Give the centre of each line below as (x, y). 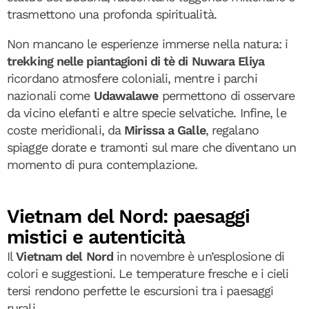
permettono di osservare (226, 95)
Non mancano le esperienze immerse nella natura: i (147, 43)
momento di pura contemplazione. (102, 164)
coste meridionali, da (66, 130)
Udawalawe (126, 95)
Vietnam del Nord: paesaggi (128, 216)
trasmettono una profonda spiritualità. (112, 14)
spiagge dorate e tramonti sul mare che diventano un (152, 147)
